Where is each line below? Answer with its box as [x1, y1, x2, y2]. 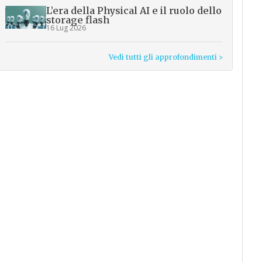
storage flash [46, 14, 110, 26]
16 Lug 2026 [46, 23, 87, 33]
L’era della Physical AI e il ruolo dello [46, 5, 222, 16]
